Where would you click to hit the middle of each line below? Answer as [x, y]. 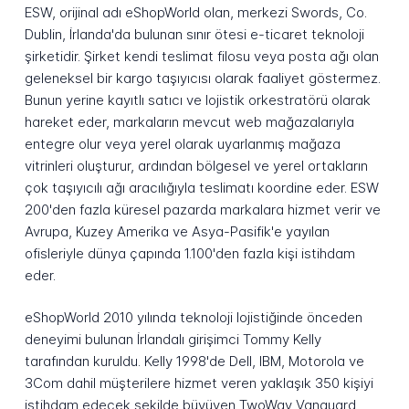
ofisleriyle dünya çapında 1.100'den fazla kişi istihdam [189, 253]
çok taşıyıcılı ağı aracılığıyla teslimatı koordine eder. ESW [201, 187]
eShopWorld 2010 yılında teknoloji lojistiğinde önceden [193, 318]
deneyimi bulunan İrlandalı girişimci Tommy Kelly [173, 340]
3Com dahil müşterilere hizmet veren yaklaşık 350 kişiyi [199, 383]
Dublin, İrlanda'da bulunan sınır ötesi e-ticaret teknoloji [194, 34]
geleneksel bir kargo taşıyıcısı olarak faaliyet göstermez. [202, 78]
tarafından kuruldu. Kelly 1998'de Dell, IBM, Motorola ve [194, 362]
